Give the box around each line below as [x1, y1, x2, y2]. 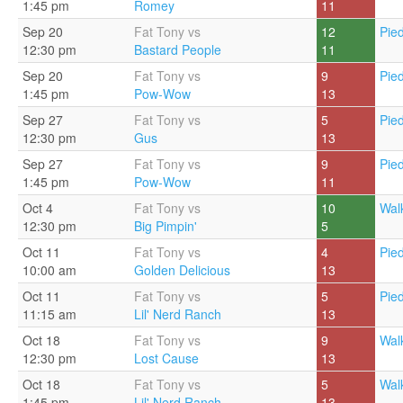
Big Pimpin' [134, 217, 197, 235]
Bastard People [134, 40, 221, 58]
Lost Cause [134, 349, 199, 367]
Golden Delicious [134, 261, 230, 279]
